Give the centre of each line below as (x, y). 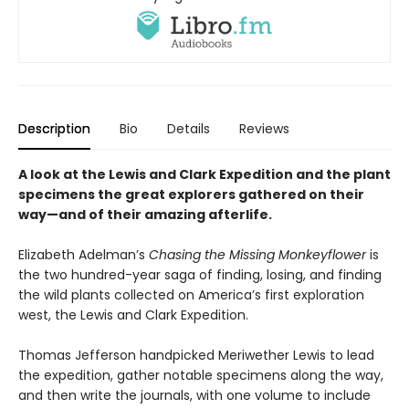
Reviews (264, 129)
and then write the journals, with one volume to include (194, 396)
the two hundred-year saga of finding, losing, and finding (200, 275)
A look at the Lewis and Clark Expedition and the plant (204, 175)
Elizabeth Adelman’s (84, 255)
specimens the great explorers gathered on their (191, 195)
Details (189, 129)
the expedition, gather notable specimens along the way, (201, 376)
